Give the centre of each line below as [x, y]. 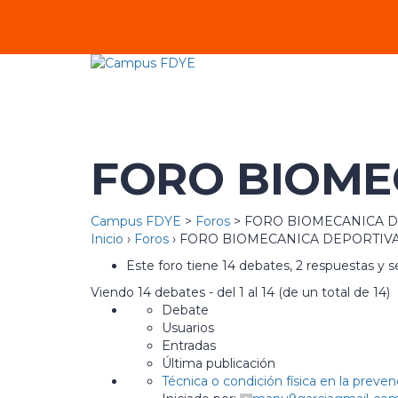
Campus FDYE [136, 221]
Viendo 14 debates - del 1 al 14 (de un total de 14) [240, 292]
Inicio [107, 239]
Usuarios [188, 328]
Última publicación [219, 363]
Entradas [189, 346]
